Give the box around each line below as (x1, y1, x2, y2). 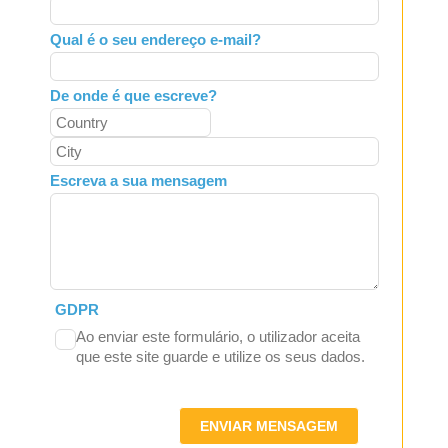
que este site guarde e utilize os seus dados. (75, 348, 365, 366)
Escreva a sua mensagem (49, 172, 227, 190)
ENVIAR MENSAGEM (200, 418, 339, 435)
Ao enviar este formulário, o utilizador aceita (75, 328, 360, 346)
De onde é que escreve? (49, 87, 217, 105)
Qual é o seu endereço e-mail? (49, 31, 261, 49)
